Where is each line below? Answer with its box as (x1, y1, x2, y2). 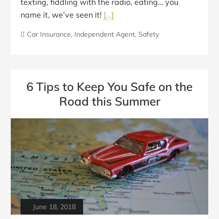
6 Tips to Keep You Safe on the (26, 79, 193, 94)
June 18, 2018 (33, 202, 76, 211)
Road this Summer (59, 94, 160, 109)
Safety (138, 29, 159, 39)
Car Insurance (27, 29, 71, 39)
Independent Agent (74, 29, 135, 39)
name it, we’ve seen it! (21, 9, 104, 20)
